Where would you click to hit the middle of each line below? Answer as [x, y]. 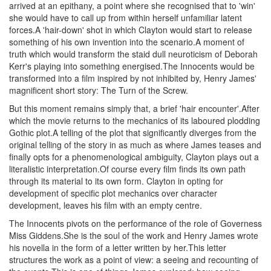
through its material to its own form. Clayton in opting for [116, 181]
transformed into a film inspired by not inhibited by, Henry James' [133, 78]
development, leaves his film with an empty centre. [106, 205]
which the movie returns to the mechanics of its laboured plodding [135, 120]
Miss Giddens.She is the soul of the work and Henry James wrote [134, 235]
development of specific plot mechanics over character [113, 193]
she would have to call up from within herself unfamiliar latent [126, 18]
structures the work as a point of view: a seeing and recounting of [134, 260]
